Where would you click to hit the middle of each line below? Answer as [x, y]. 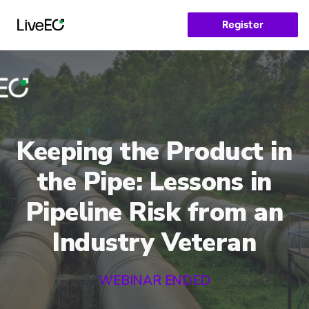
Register [243, 24]
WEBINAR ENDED [154, 281]
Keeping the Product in [154, 152]
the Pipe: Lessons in [154, 182]
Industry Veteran [154, 243]
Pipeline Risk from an [154, 212]
